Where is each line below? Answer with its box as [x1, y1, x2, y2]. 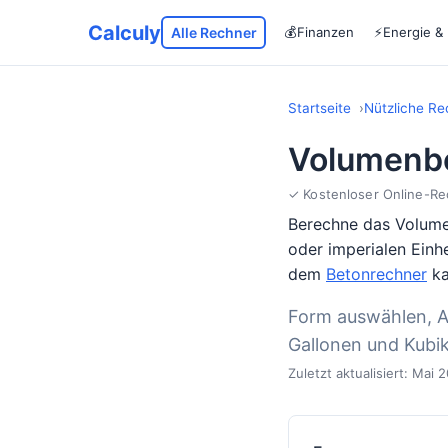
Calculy [88, 20, 161, 45]
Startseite [288, 100, 351, 116]
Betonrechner [326, 264, 427, 284]
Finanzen [297, 24, 354, 40]
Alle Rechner [170, 23, 257, 41]
